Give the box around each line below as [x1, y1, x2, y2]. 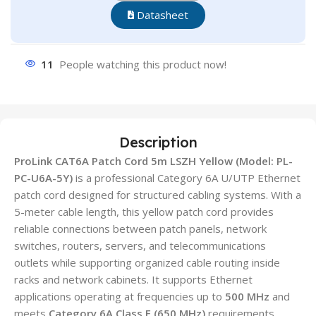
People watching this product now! [59, 56, 226, 71]
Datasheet [133, 7, 188, 22]
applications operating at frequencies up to [14, 288, 225, 303]
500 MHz [225, 288, 269, 303]
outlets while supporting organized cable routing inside [14, 255, 280, 269]
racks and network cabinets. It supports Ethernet [14, 272, 253, 286]
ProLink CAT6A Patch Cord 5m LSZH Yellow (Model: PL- [14, 153, 293, 168]
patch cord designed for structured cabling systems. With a [14, 187, 301, 202]
